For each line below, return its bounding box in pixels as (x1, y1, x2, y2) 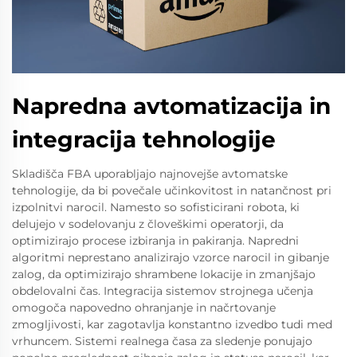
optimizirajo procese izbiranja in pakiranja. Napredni (12, 233, 299, 249)
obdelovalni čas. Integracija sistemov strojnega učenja (12, 284, 313, 299)
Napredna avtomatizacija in (12, 92, 331, 120)
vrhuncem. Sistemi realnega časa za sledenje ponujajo (12, 334, 312, 349)
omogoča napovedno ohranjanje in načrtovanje (12, 300, 276, 316)
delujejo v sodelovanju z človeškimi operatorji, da (12, 217, 284, 232)
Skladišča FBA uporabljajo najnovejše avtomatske (12, 167, 288, 182)
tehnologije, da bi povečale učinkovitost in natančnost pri (12, 183, 331, 198)
